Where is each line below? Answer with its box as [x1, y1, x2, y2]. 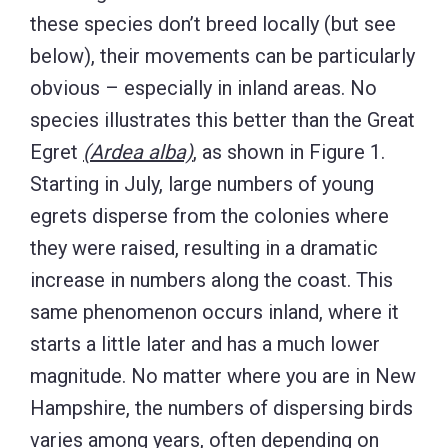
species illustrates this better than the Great [30, 107, 415, 132]
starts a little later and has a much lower [30, 331, 380, 356]
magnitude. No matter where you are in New [30, 363, 416, 388]
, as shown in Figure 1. [193, 139, 385, 164]
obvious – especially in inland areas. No [30, 75, 377, 100]
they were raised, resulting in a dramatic [30, 235, 378, 260]
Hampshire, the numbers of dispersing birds [30, 395, 413, 420]
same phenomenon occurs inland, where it [30, 299, 399, 324]
